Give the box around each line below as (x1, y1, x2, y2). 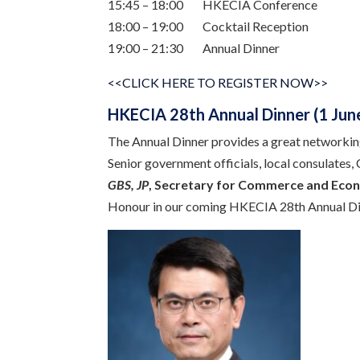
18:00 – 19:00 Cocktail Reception (108, 18, 309, 34)
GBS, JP (108, 176, 149, 192)
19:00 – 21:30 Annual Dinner (108, 39, 280, 55)
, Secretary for (149, 176, 239, 192)
